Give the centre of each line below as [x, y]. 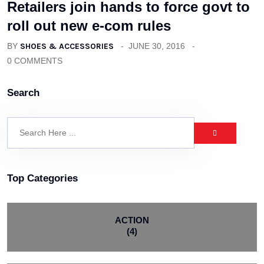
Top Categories [42, 179]
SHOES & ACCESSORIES [67, 47]
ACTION [132, 220]
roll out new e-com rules [89, 26]
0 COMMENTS [35, 61]
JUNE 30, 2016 [157, 46]
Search [23, 93]
